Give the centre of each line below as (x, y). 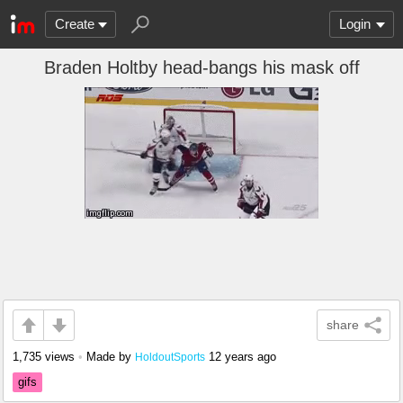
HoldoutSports (170, 357)
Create (75, 24)
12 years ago (242, 357)
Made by (111, 357)
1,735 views (44, 357)
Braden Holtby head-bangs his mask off (201, 67)
